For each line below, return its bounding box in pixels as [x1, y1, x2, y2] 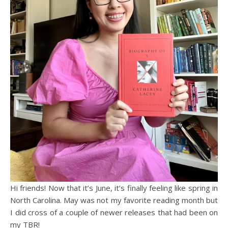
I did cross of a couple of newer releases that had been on [10, 207, 218, 217]
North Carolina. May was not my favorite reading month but [10, 195, 218, 205]
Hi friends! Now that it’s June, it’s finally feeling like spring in [10, 183, 16, 193]
